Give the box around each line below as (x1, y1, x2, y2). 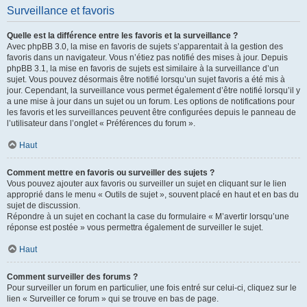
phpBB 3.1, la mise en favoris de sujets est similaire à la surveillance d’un (7, 64, 279, 73)
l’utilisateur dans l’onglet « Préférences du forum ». (7, 119, 195, 128)
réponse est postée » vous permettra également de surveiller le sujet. (7, 223, 263, 232)
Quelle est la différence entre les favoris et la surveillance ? (7, 31, 238, 40)
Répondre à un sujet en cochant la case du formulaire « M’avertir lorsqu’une (7, 212, 289, 221)
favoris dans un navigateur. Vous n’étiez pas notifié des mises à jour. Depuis (7, 53, 288, 62)
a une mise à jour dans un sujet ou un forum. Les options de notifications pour (7, 97, 295, 106)
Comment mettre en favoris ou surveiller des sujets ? (7, 168, 214, 177)
